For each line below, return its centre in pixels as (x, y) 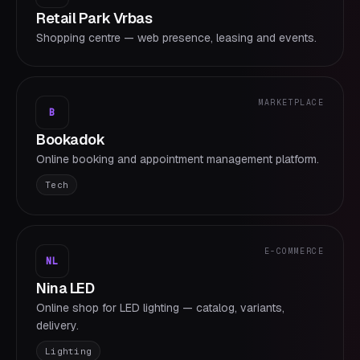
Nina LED (65, 288)
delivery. (57, 325)
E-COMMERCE (294, 251)
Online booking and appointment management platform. (178, 159)
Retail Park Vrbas (94, 18)
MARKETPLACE (291, 102)
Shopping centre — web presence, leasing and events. (176, 38)
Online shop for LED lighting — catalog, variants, (160, 308)
